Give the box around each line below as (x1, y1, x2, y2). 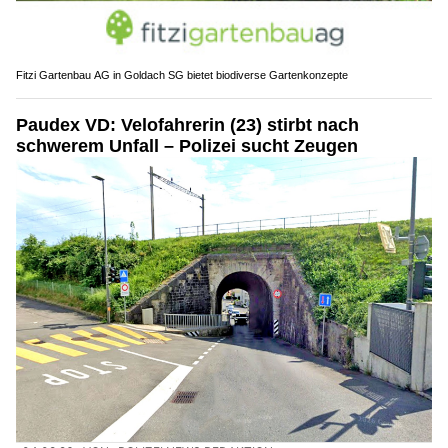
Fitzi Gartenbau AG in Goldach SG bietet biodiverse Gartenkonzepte (16, 68, 348, 81)
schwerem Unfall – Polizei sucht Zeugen (16, 135, 358, 156)
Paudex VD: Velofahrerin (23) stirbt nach (16, 114, 359, 135)
